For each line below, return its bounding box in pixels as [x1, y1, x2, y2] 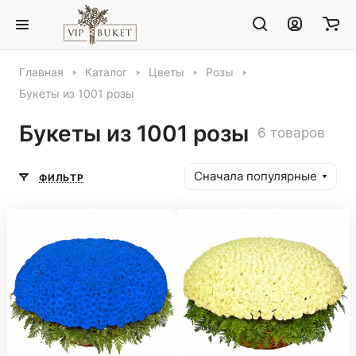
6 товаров [257, 125, 325, 141]
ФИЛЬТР [39, 171, 84, 184]
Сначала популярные [194, 169, 317, 184]
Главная [19, 66, 64, 79]
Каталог [85, 66, 127, 79]
